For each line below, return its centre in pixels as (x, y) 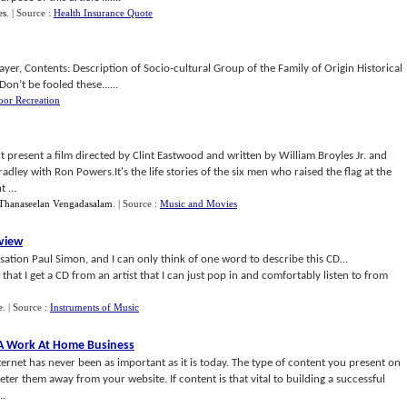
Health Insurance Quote (103, 13)
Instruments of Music (94, 307)
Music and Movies (199, 203)
